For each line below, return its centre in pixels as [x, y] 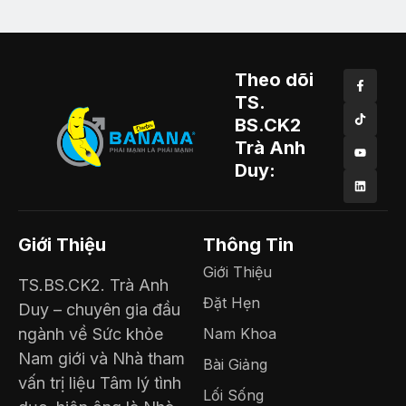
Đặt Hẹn [232, 302]
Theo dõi [274, 79]
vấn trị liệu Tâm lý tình [100, 382]
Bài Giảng [235, 364]
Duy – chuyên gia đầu [99, 309]
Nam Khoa [240, 333]
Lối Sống [233, 395]
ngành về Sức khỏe [91, 333]
